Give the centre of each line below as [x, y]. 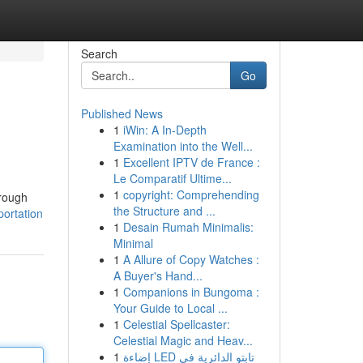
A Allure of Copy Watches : [191, 259]
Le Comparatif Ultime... [172, 178]
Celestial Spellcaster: [176, 324]
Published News [122, 113]
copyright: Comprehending [191, 194]
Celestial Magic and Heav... [183, 340]
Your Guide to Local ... [170, 308]
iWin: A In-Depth [164, 130]
